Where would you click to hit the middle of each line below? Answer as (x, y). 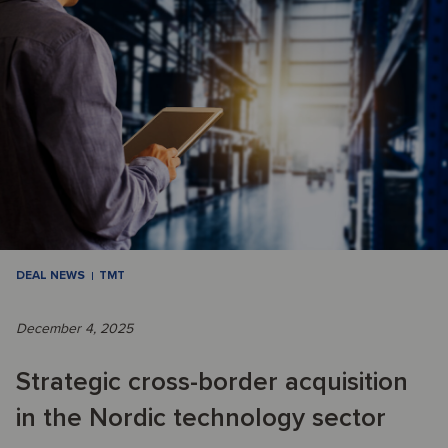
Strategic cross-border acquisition (212, 382)
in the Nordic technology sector (201, 418)
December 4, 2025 (74, 329)
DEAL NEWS (50, 276)
